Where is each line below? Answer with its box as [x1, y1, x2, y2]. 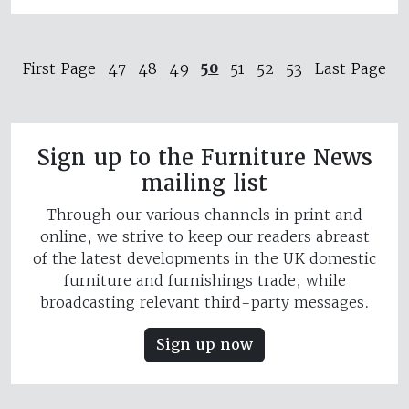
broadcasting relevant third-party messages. [39, 293, 370, 312]
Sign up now [156, 335, 253, 355]
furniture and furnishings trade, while [63, 271, 346, 290]
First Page [22, 59, 96, 79]
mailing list [142, 170, 267, 198]
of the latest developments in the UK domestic [33, 249, 376, 268]
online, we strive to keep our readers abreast [39, 227, 370, 246]
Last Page [314, 59, 387, 79]
